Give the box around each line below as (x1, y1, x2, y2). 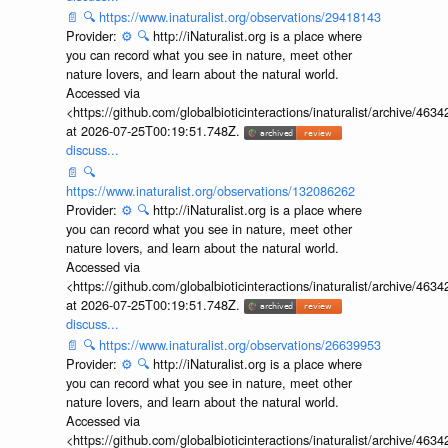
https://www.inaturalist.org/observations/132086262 (65, 180, 355, 200)
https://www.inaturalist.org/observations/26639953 (98, 335, 381, 355)
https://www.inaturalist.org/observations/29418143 (98, 7, 381, 27)
